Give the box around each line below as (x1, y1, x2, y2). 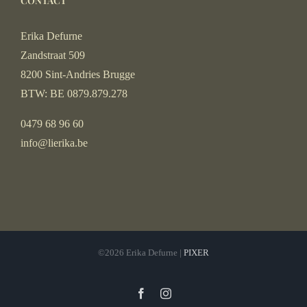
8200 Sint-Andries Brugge (21, 69, 135, 81)
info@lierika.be (21, 137, 88, 149)
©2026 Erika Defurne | (98, 247, 184, 258)
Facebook (146, 287, 188, 299)
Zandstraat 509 (21, 49, 85, 62)
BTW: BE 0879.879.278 (21, 88, 127, 100)
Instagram (171, 287, 213, 299)
